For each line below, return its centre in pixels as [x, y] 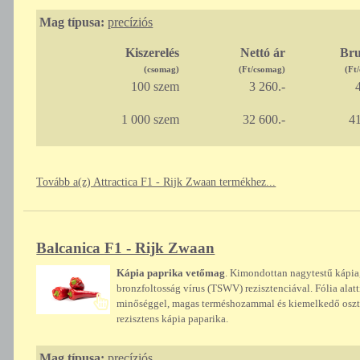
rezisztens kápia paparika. [173, 319]
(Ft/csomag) [262, 70]
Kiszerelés [152, 53]
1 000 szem [150, 120]
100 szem [155, 87]
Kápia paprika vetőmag [171, 273]
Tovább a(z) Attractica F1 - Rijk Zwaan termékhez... [156, 182]
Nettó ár [262, 53]
